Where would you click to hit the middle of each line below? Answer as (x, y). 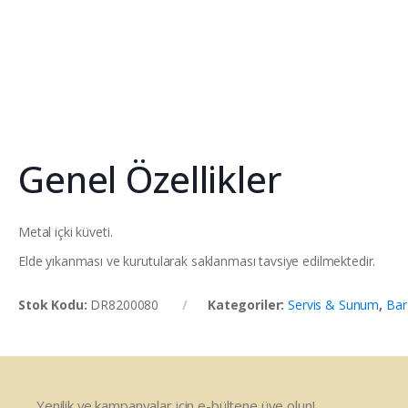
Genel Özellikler (150, 179)
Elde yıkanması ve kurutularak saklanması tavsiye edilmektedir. (197, 261)
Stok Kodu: (55, 305)
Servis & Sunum (334, 305)
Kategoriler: (248, 305)
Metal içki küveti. (66, 232)
